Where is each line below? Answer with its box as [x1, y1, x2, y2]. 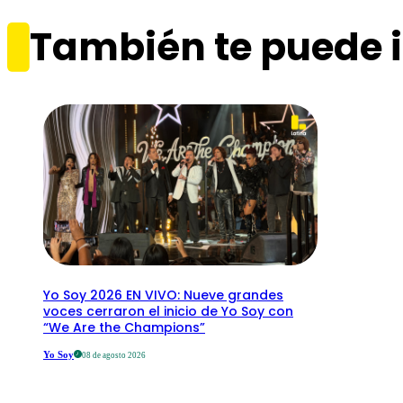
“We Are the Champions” [43, 318, 205, 337]
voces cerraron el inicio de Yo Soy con [43, 302, 293, 321]
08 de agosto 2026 [82, 350, 146, 360]
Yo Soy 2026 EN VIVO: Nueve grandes [43, 286, 283, 305]
